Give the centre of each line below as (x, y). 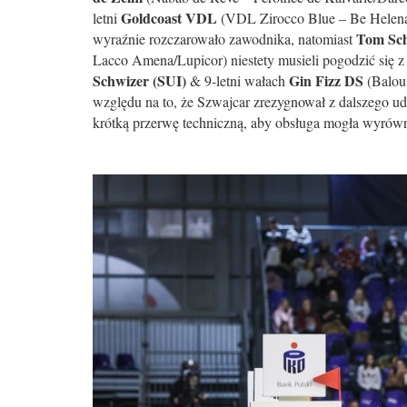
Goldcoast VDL (169, 18)
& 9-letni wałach (238, 80)
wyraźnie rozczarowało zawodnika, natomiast (224, 39)
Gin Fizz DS (326, 80)
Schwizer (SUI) (139, 80)
